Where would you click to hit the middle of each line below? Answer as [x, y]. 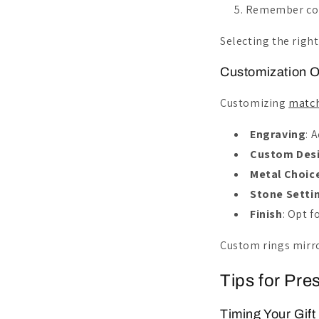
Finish [266, 214]
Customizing [255, 103]
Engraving [278, 134]
